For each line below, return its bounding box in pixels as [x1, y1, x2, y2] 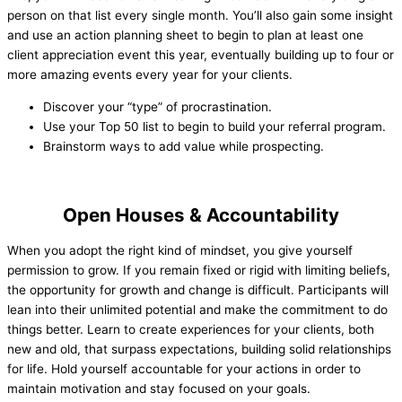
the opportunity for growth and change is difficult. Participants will [7, 283, 389, 298]
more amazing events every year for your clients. [7, 67, 293, 83]
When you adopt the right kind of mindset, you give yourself [7, 243, 353, 258]
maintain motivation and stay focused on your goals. [7, 381, 310, 397]
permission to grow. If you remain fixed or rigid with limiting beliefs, [7, 263, 390, 278]
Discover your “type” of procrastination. [43, 100, 272, 115]
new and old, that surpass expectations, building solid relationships [7, 342, 391, 357]
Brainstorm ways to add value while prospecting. [43, 139, 324, 154]
